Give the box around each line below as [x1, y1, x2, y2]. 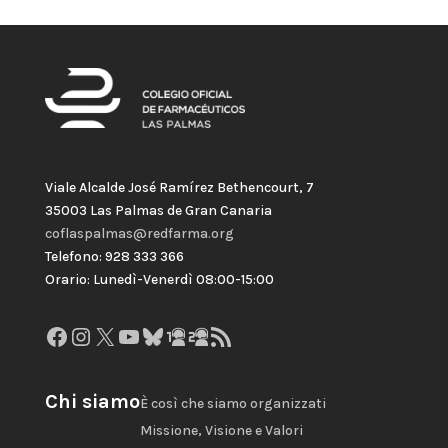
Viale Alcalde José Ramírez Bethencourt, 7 [44, 178, 314, 196]
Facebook [43, 321, 146, 350]
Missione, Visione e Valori [139, 422, 303, 440]
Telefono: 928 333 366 [44, 247, 184, 265]
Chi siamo [44, 390, 140, 414]
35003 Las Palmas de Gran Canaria [44, 201, 272, 219]
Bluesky [139, 321, 226, 350]
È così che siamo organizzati [139, 395, 326, 413]
